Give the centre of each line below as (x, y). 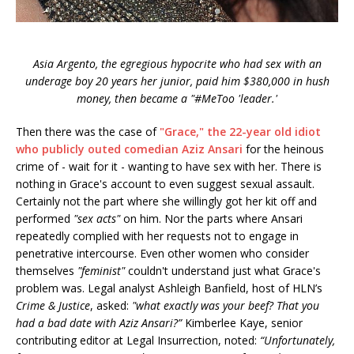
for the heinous (283, 149)
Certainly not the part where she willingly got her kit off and (166, 201)
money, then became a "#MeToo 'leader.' (177, 99)
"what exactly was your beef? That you (226, 306)
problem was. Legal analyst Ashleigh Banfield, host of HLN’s (169, 288)
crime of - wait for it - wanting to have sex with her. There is (169, 167)
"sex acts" (95, 219)
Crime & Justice (53, 306)
